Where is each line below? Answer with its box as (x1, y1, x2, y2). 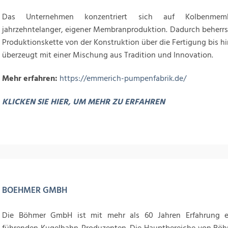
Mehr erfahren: (2, 73, 60, 84)
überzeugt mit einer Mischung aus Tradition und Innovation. (2, 49, 213, 61)
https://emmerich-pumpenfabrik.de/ (60, 73, 186, 84)
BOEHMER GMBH (2, 184, 67, 196)
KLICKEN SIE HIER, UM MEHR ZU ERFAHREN (2, 96, 165, 107)
